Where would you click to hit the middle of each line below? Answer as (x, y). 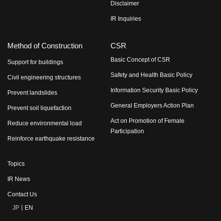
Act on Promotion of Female (147, 121)
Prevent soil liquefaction (39, 108)
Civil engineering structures (44, 77)
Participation (127, 131)
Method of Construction (45, 46)
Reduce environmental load (45, 123)
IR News (19, 179)
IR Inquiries (126, 19)
